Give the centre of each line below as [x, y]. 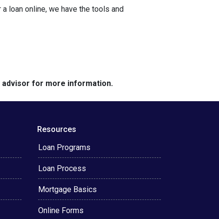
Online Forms [61, 210]
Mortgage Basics [67, 189]
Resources [57, 129]
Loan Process [62, 168]
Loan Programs [64, 147]
